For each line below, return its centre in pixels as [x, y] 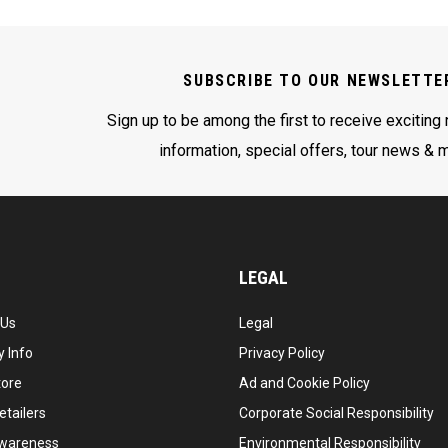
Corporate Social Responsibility [336, 413]
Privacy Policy [282, 353]
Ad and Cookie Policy [304, 383]
